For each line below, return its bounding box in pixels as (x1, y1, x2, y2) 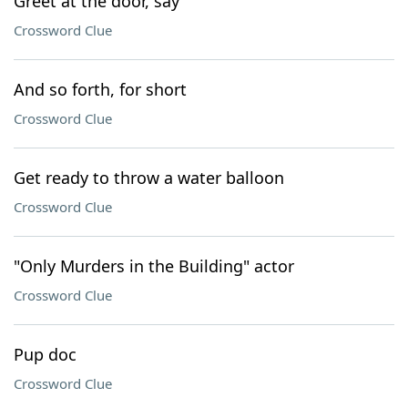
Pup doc (14, 343, 76, 365)
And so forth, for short (14, 78, 187, 100)
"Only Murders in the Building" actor (14, 255, 294, 277)
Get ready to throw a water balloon (14, 167, 284, 189)
